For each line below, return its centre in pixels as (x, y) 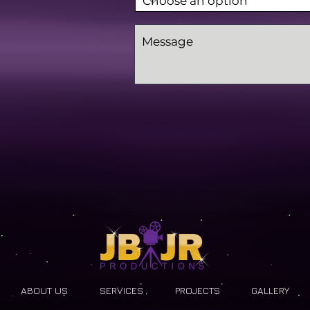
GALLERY (270, 290)
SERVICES (121, 290)
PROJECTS (197, 290)
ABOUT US (44, 290)
